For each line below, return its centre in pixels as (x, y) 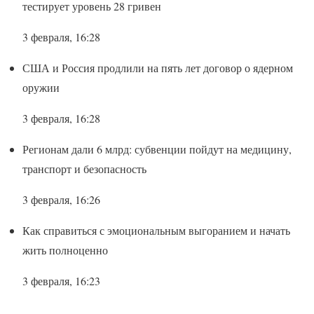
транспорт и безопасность (84, 168)
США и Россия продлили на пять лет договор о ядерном (158, 67)
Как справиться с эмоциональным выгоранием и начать (156, 230)
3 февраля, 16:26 (61, 199)
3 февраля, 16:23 (61, 280)
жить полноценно (65, 250)
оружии (41, 87)
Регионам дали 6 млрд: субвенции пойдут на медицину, (157, 149)
